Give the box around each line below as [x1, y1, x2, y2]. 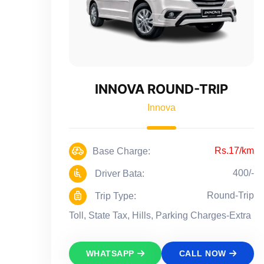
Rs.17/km [214, 145, 254, 156]
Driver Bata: [93, 168, 144, 179]
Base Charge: [93, 146, 150, 156]
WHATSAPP [85, 248, 134, 258]
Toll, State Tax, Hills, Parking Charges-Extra [69, 210, 251, 220]
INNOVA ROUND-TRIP [95, 81, 228, 97]
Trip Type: [93, 190, 136, 201]
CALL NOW [179, 248, 226, 258]
